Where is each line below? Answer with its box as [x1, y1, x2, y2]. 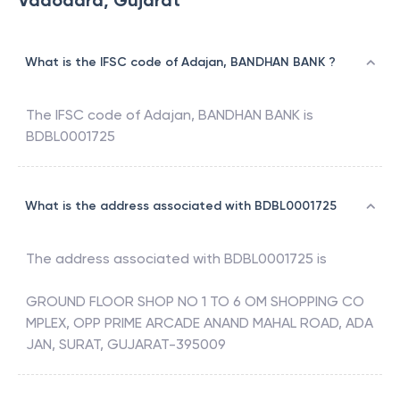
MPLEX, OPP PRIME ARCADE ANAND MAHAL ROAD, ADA [26, 314, 373, 332]
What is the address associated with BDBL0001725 [25, 198, 337, 214]
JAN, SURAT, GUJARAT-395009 [26, 336, 226, 354]
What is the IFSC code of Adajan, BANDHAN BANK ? [25, 54, 336, 71]
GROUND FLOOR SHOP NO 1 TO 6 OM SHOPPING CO [26, 293, 364, 311]
